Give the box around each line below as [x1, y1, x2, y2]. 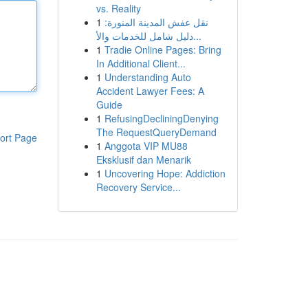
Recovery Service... [96, 180, 181, 194]
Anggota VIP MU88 [104, 139, 188, 153]
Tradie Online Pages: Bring [104, 43, 221, 56]
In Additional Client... [96, 56, 186, 70]
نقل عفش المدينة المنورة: [104, 15, 208, 29]
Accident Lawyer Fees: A [96, 84, 204, 98]
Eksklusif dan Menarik [96, 153, 191, 166]
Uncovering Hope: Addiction [104, 166, 225, 180]
